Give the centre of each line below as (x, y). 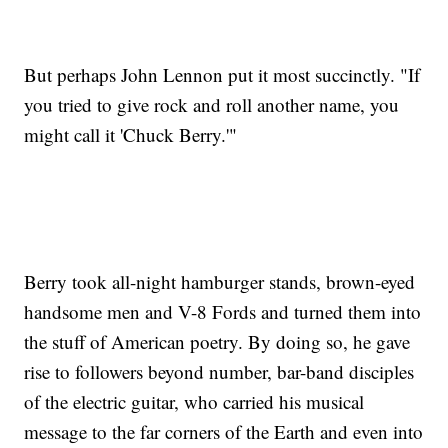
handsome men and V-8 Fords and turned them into (223, 312)
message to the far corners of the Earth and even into (224, 432)
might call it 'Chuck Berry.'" (131, 135)
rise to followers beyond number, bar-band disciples (219, 372)
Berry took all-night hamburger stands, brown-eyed (220, 282)
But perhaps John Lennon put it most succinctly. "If (222, 75)
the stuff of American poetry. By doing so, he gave (217, 342)
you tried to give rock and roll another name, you (212, 105)
